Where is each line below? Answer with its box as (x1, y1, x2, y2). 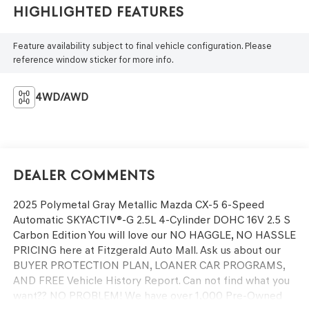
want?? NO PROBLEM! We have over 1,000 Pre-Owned (12, 289, 282, 303)
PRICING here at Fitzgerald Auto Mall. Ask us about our (12, 243, 281, 257)
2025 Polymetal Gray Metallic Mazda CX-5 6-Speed (12, 198, 264, 212)
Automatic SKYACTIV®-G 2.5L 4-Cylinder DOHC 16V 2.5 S (12, 213, 290, 227)
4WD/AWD (34, 90, 88, 103)
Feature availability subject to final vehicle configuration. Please (12, 41, 272, 52)
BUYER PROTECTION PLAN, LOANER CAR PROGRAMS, (12, 259, 285, 272)
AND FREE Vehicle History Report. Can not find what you (12, 274, 290, 288)
